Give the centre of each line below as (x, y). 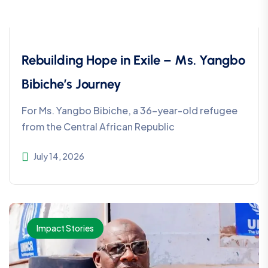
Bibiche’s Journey (71, 84)
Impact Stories (65, 228)
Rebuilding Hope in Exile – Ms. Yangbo (133, 60)
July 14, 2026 (59, 156)
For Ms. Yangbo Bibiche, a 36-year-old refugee (130, 111)
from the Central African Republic (98, 127)
